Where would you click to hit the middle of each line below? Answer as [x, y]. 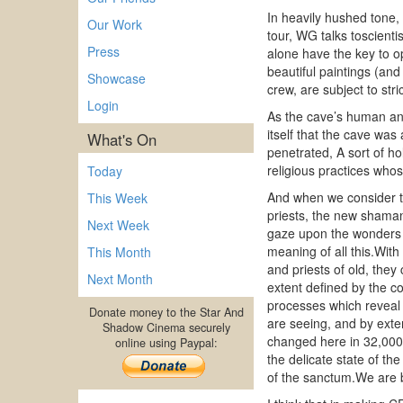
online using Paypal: [166, 343]
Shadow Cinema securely [166, 327]
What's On [122, 139]
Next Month [120, 279]
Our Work [115, 24]
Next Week [118, 225]
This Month [119, 252]
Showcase [116, 78]
